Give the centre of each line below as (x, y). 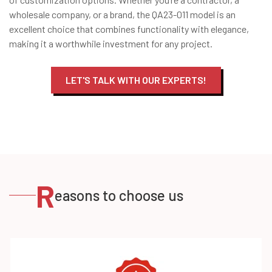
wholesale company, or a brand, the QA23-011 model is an (122, 14)
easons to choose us (119, 195)
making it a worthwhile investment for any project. (111, 43)
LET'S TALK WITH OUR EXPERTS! (136, 80)
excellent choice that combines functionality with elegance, (129, 29)
